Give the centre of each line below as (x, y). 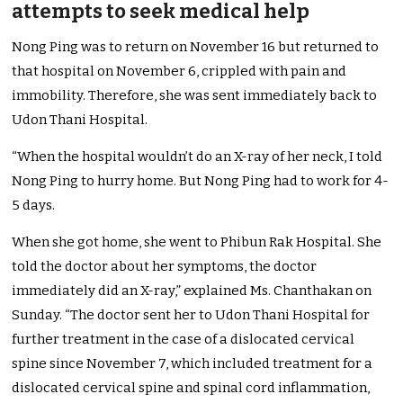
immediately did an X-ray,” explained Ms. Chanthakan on (192, 291)
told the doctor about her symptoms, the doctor (165, 267)
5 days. (34, 206)
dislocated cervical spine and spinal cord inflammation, (191, 388)
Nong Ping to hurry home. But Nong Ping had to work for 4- (201, 181)
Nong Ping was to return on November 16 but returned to (196, 47)
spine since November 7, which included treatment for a (193, 364)
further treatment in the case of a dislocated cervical (184, 340)
